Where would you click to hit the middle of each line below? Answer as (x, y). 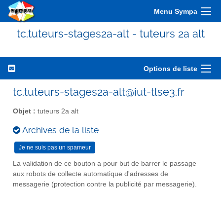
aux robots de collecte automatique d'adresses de (91, 174)
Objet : (24, 111)
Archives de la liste (59, 130)
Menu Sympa (176, 11)
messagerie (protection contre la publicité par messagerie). (105, 184)
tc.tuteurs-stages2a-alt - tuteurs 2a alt (110, 34)
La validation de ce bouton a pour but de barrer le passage (105, 163)
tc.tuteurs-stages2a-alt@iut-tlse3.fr (99, 92)
